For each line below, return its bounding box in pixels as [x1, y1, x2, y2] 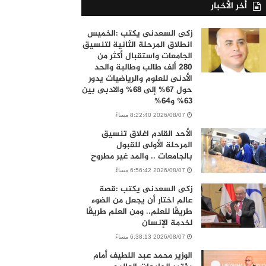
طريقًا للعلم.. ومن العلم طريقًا [85, 204, 192, 218]
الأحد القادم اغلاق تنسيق [101, 126, 192, 141]
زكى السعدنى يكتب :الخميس [87, 26, 192, 40]
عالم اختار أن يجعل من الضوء [91, 193, 192, 207]
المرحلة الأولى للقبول [116, 138, 192, 152]
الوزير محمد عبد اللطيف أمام [93, 248, 192, 262]
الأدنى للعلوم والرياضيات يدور [88, 71, 192, 85]
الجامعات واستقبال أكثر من [97, 49, 192, 63]
